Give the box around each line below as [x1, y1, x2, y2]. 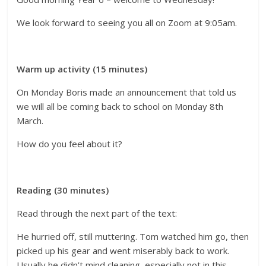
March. [17, 114, 44, 126]
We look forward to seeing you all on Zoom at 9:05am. [17, 16, 237, 28]
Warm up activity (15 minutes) [17, 62, 148, 75]
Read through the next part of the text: [17, 207, 178, 219]
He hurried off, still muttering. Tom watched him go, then [17, 230, 249, 242]
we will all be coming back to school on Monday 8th [17, 100, 224, 112]
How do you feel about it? [17, 137, 123, 150]
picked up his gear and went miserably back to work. [17, 244, 230, 256]
